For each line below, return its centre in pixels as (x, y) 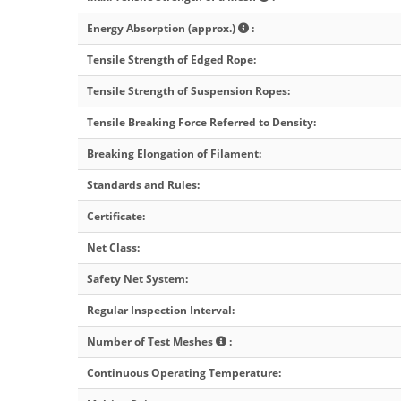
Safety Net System (136, 279)
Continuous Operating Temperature (183, 373)
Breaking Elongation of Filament (173, 154)
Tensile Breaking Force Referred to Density (200, 123)
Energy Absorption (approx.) (162, 29)
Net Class (112, 248)
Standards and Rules (142, 185)
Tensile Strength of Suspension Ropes (187, 91)
